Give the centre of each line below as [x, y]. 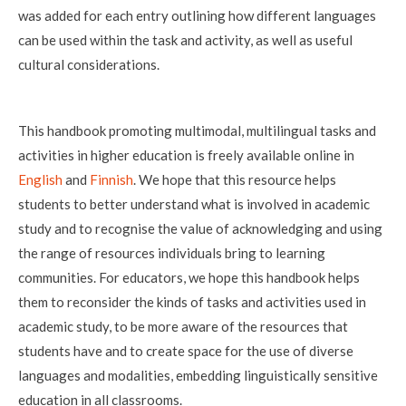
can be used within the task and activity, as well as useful [185, 40]
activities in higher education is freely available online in [186, 155]
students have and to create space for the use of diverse [186, 351]
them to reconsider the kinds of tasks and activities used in [192, 302]
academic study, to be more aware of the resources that [183, 327]
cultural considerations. [89, 64]
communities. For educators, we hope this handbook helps [189, 278]
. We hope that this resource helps [235, 180]
